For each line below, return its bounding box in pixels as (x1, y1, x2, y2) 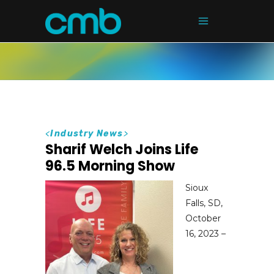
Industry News (50, 128, 124, 139)
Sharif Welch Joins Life (45, 140, 198, 160)
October (185, 213, 221, 224)
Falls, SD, (185, 198, 223, 209)
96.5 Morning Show (45, 157, 175, 176)
